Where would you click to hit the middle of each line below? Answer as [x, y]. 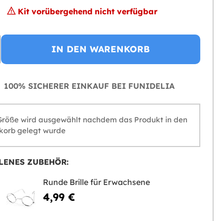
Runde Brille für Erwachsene [96, 182]
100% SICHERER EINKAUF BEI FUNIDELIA [88, 86]
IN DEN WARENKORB [100, 49]
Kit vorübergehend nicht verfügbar [87, 11]
